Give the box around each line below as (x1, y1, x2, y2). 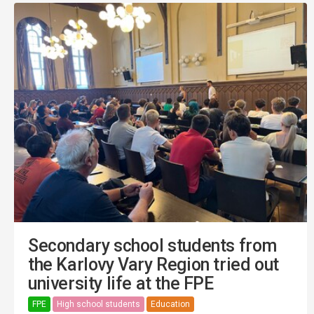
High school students (57, 299, 140, 309)
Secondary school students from (28, 235, 278, 257)
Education (151, 299, 190, 309)
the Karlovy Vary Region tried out (28, 254, 279, 275)
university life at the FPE (28, 273, 214, 294)
